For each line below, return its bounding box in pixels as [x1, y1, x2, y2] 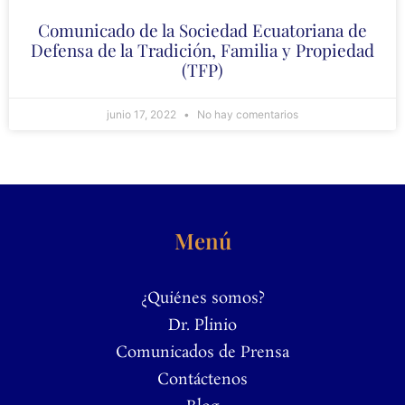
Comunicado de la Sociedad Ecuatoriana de [38, 18, 367, 42]
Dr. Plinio [168, 315, 237, 337]
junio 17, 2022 [107, 108, 179, 122]
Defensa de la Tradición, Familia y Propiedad [31, 38, 374, 62]
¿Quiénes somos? [140, 287, 265, 310]
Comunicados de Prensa [116, 342, 289, 364]
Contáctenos [157, 369, 248, 391]
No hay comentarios [194, 108, 298, 122]
